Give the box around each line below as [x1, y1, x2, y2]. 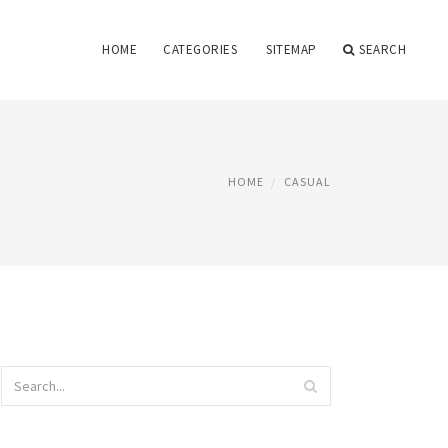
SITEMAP [266, 41, 317, 58]
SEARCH [359, 41, 406, 58]
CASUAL [284, 174, 331, 189]
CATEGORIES [163, 41, 237, 58]
